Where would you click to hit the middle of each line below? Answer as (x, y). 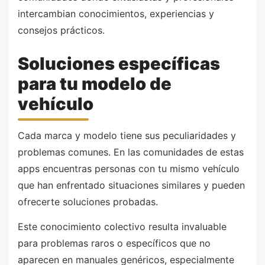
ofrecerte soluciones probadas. (88, 202)
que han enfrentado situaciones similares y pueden (131, 185)
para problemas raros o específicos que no (114, 243)
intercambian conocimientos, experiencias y (116, 14)
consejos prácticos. (61, 30)
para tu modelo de (95, 83)
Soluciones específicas (119, 63)
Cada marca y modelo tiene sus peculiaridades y (127, 136)
